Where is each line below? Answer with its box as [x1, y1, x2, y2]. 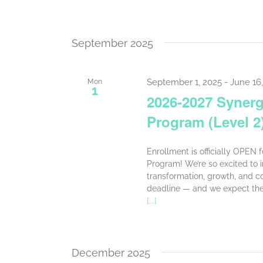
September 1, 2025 [146, 76, 222, 87]
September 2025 [72, 36, 153, 49]
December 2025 [72, 247, 150, 259]
